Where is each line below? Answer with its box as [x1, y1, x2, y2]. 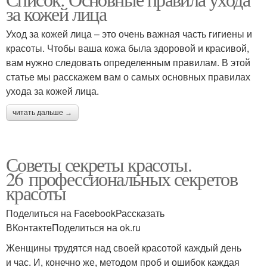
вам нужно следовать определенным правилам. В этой [6, 55, 250, 69]
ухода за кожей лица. [6, 84, 99, 98]
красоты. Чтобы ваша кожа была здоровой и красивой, [6, 41, 249, 55]
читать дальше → [13, 108, 72, 117]
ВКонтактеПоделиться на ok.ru [6, 221, 141, 234]
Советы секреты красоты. [6, 151, 192, 177]
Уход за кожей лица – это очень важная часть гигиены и [6, 27, 252, 41]
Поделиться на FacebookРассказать [6, 206, 164, 220]
